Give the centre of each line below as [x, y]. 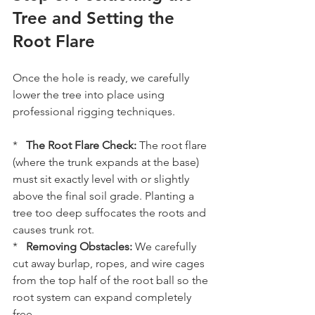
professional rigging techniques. [95, 112]
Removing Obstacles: [79, 247]
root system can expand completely [103, 297]
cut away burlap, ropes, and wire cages [110, 264]
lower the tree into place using [90, 95]
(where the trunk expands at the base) [107, 162]
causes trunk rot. [53, 230]
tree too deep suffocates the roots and [111, 213]
